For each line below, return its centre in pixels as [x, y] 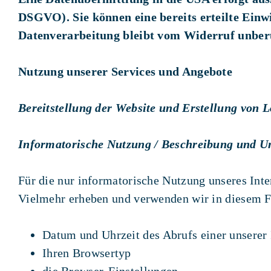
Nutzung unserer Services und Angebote [125, 71]
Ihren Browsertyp [87, 253]
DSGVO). [44, 17]
